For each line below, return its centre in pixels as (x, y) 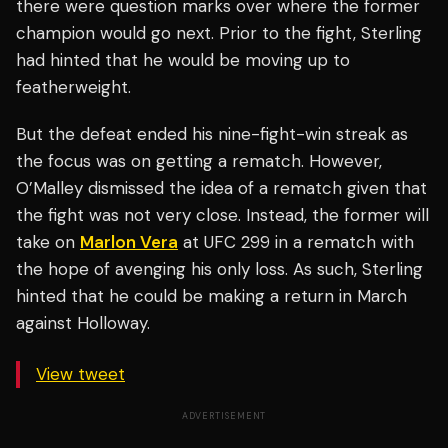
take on (48, 242)
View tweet (80, 374)
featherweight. (73, 87)
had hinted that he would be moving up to (183, 60)
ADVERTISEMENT (224, 416)
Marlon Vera (129, 242)
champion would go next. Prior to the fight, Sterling (219, 33)
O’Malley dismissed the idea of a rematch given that (221, 188)
